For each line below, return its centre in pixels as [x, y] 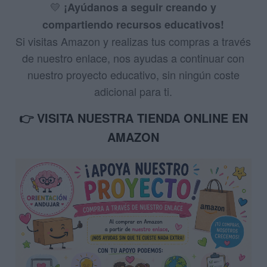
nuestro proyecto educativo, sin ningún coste [133, 74]
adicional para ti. [133, 91]
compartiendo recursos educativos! [133, 24]
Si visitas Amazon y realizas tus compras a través [133, 41]
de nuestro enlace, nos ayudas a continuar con [133, 58]
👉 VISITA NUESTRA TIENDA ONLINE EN [133, 117]
